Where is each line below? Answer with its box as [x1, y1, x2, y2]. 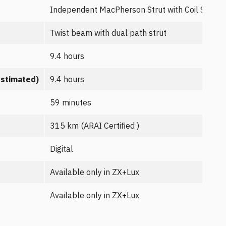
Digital [50, 144, 73, 154]
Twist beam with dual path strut [50, 28, 166, 38]
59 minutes [50, 97, 91, 107]
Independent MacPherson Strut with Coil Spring [50, 5, 223, 15]
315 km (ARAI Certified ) [50, 121, 139, 131]
